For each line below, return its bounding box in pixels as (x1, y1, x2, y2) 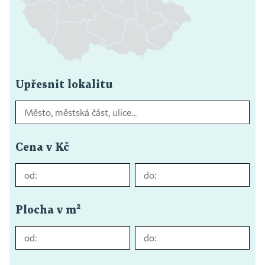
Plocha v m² (15, 205, 80, 215)
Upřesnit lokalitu (15, 79, 112, 90)
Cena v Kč (15, 142, 69, 153)
